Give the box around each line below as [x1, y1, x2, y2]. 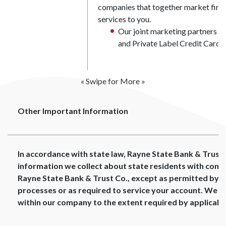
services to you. [98, 14, 151, 24]
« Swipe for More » [81, 76, 145, 86]
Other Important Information [18, 106, 128, 116]
